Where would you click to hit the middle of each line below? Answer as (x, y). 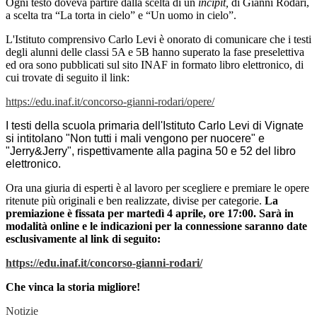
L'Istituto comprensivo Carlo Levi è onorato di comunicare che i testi (158, 40)
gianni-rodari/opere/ (171, 102)
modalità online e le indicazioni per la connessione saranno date (156, 226)
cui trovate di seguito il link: (68, 78)
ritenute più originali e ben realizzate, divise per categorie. (135, 201)
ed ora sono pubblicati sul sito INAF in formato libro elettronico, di (155, 65)
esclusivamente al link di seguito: (83, 239)
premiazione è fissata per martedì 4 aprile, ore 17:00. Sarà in (150, 214)
